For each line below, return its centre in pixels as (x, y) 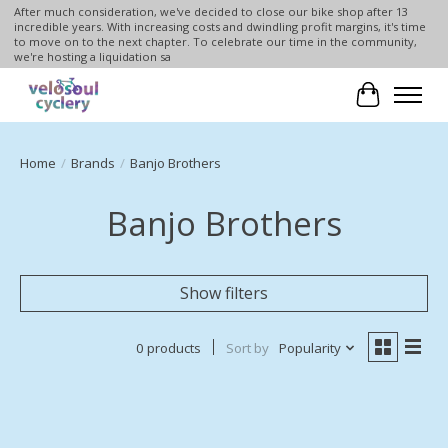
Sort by (247, 347)
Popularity (309, 347)
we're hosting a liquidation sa (92, 57)
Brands (93, 162)
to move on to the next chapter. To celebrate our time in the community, (215, 42)
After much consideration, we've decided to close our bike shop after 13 (210, 12)
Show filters (224, 292)
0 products (168, 347)
